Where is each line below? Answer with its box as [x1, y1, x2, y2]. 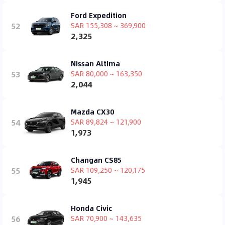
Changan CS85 [71, 154, 122, 165]
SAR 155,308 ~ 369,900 [71, 19, 146, 31]
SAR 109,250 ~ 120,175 [71, 164, 145, 175]
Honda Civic [71, 202, 112, 213]
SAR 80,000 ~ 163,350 [71, 67, 142, 79]
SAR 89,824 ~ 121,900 [71, 116, 141, 127]
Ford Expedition [71, 9, 127, 21]
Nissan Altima [71, 57, 120, 69]
